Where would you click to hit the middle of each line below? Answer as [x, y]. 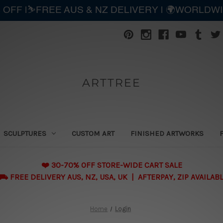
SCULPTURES [25, 133]
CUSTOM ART [93, 133]
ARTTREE [111, 83]
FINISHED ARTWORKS [167, 133]
